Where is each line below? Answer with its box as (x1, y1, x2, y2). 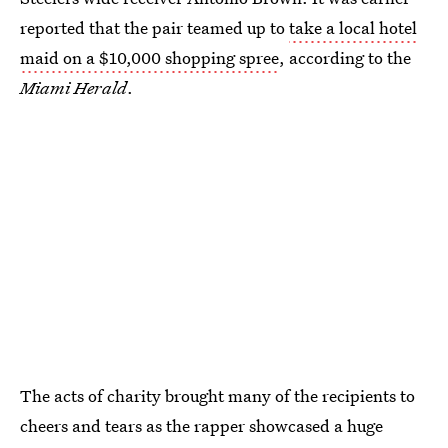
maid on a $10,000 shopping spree (20, 46, 279, 69)
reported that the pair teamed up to (20, 16, 289, 39)
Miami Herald (20, 76, 127, 99)
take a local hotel (289, 16, 417, 39)
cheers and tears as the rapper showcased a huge (20, 413, 383, 437)
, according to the (279, 46, 411, 69)
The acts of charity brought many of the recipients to (20, 383, 415, 407)
